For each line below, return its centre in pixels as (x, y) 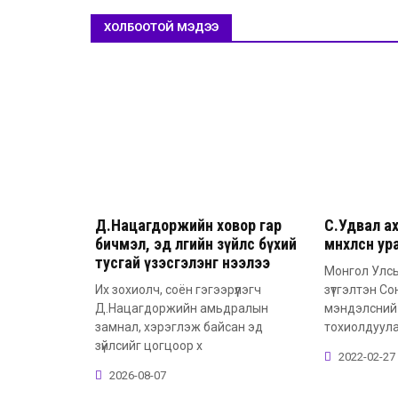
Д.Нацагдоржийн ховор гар (188, 226)
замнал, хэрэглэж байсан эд (179, 327)
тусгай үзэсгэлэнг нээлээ (183, 263)
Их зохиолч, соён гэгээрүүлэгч (178, 290)
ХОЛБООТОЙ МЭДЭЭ (161, 28)
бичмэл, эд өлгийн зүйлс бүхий (196, 244)
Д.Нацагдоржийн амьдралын (182, 309)
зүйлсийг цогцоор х (149, 346)
